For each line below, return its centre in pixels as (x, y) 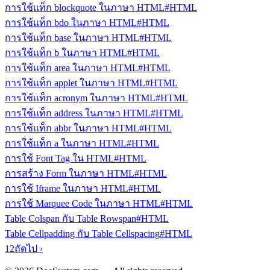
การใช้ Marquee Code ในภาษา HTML (83, 203)
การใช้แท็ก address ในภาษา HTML (78, 113)
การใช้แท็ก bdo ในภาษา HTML (71, 23)
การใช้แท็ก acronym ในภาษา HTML (80, 98)
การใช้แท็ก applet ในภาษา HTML (75, 83)
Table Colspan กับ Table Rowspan (71, 218)
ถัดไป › (29, 249)
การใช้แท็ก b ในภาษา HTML (66, 53)
